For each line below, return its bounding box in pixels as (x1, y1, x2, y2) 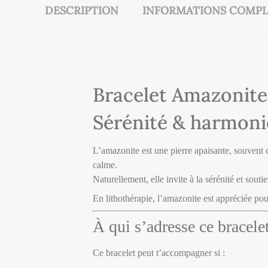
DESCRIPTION (45, 3, 118, 17)
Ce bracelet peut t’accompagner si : (93, 247, 225, 258)
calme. (93, 159, 117, 170)
